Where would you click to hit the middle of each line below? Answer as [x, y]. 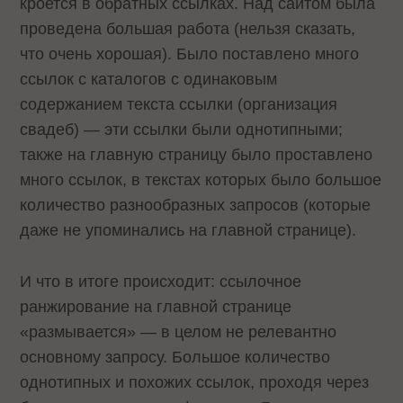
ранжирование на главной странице [156, 306]
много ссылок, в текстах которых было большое [201, 180]
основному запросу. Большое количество [175, 357]
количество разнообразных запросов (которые [196, 206]
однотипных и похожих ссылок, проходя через [195, 382]
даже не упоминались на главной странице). [188, 231]
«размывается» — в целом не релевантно [179, 331]
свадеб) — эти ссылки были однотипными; [182, 130]
